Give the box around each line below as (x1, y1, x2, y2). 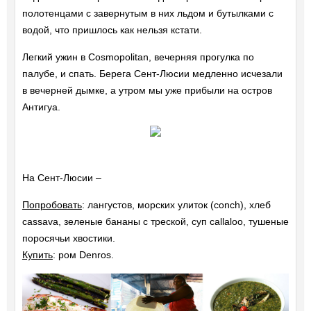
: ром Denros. (52, 249, 114, 261)
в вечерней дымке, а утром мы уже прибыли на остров (22, 85, 272, 96)
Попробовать (22, 199, 82, 211)
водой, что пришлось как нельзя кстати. (22, 24, 202, 36)
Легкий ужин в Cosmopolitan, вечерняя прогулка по (22, 51, 254, 63)
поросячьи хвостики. (22, 233, 115, 244)
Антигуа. (22, 101, 60, 113)
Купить (22, 249, 53, 261)
